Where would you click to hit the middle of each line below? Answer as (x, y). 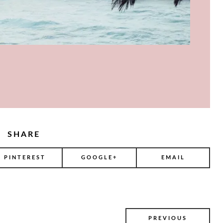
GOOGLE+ (99, 158)
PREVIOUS (168, 219)
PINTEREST (25, 158)
